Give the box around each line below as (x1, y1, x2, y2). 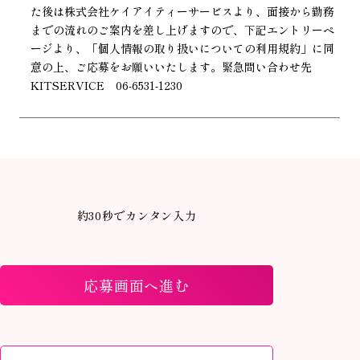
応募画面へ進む (83, 275, 190, 297)
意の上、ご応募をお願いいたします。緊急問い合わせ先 (31, 58, 324, 75)
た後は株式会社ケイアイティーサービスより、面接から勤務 (31, 2, 335, 19)
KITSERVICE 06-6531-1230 (31, 76, 183, 93)
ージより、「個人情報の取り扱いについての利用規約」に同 (31, 39, 335, 56)
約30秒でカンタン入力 (76, 207, 197, 223)
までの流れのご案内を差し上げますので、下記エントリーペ (31, 21, 335, 38)
